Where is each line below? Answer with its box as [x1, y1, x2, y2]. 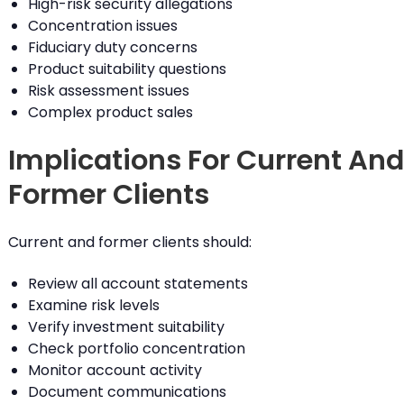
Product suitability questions [27, 59, 226, 80]
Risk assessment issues [27, 80, 189, 102]
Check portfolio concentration [27, 337, 245, 359]
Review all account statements [27, 272, 248, 294]
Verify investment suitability [27, 316, 225, 337]
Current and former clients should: [7, 231, 252, 252]
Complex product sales [27, 102, 193, 124]
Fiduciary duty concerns [27, 37, 197, 59]
